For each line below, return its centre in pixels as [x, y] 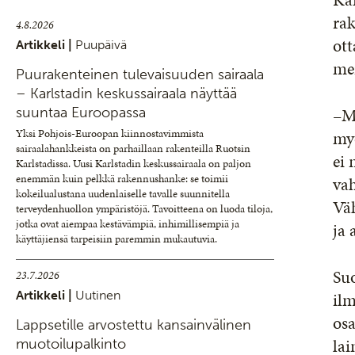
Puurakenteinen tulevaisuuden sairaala [140, 74]
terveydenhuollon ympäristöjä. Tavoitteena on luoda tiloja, [144, 209]
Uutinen [98, 295]
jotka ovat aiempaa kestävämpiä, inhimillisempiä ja [128, 224]
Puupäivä [101, 45]
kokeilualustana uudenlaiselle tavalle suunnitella [123, 194]
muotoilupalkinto [71, 344]
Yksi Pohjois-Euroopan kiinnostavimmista [110, 134]
